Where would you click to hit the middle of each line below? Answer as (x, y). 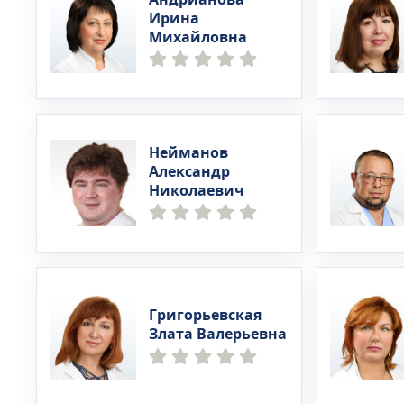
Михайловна (198, 37)
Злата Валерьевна (218, 335)
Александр (189, 172)
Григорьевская (205, 316)
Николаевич (197, 191)
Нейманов (188, 153)
